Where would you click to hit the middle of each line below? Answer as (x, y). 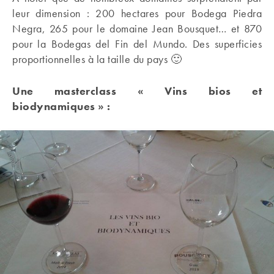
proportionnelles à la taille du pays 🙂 (97, 59)
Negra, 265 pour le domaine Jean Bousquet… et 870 (137, 28)
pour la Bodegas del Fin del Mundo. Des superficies (137, 44)
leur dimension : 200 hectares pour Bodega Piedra (137, 13)
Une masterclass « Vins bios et (137, 91)
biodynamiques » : (61, 106)
